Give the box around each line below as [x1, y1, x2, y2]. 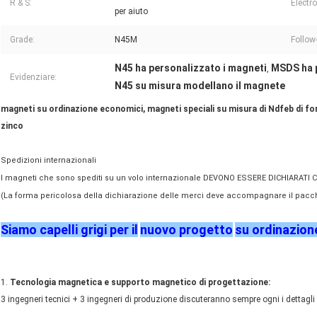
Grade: [10, 34, 35, 45]
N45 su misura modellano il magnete [115, 79, 285, 91]
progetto [176, 221, 233, 237]
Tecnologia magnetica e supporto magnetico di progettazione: [10, 277, 270, 287]
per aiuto [115, 6, 148, 16]
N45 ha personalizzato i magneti [115, 62, 267, 74]
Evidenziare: [10, 71, 57, 82]
